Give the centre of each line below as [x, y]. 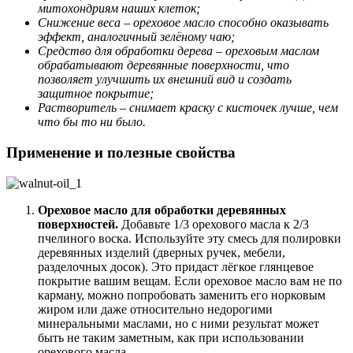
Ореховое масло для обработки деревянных [162, 210]
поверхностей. [78, 224]
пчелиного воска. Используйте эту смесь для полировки [190, 238]
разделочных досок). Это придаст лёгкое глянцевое [176, 266]
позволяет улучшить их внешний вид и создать [165, 80]
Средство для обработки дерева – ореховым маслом [178, 51]
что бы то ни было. [92, 122]
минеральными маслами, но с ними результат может [178, 323]
